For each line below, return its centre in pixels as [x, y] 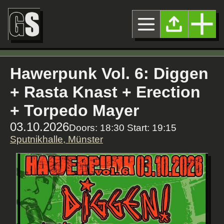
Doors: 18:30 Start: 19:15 [123, 128]
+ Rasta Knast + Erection [105, 92]
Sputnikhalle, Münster [56, 139]
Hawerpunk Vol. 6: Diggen [109, 73]
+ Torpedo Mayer [74, 110]
